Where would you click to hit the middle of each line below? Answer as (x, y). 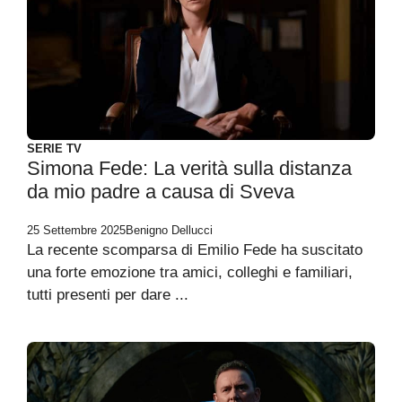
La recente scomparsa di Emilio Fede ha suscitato (195, 250)
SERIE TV (54, 149)
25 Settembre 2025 (76, 230)
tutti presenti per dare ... (108, 295)
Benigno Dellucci (169, 230)
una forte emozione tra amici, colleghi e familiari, (190, 272)
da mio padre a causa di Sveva (161, 192)
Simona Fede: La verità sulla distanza (189, 168)
